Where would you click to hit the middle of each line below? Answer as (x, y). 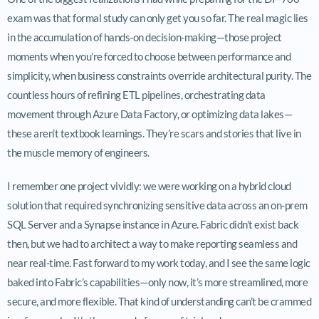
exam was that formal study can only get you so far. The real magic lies (158, 17)
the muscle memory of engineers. (78, 152)
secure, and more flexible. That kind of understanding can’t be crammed (159, 301)
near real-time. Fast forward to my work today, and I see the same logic (159, 262)
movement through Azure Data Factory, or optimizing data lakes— (150, 114)
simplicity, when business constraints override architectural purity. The (159, 75)
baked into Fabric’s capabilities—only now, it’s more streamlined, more (157, 282)
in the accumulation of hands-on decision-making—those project (145, 37)
